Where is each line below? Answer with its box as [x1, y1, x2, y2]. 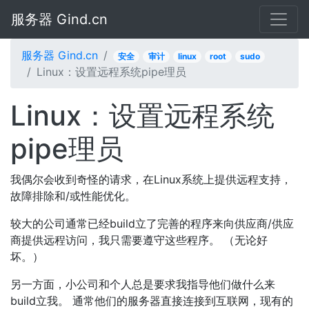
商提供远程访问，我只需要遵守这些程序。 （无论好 [10, 233, 268, 247]
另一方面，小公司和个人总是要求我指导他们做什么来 [10, 277, 275, 291]
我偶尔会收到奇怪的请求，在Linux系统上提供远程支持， [10, 172, 292, 186]
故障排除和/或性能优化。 [10, 189, 136, 203]
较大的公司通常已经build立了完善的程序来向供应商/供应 [10, 217, 294, 230]
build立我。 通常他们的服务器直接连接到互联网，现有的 [10, 294, 293, 308]
